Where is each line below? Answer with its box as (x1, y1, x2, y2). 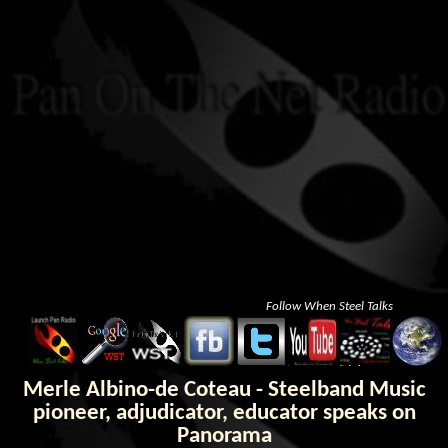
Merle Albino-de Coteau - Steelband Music (22, 379, 426, 403)
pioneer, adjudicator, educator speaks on (32, 402, 416, 426)
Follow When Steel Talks (266, 300, 393, 314)
